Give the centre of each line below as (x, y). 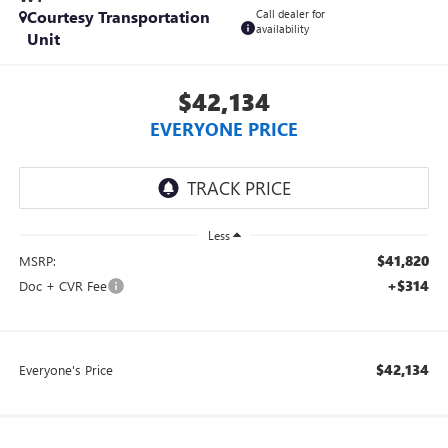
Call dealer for (290, 14)
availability (282, 29)
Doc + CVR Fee (62, 286)
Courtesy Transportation (118, 17)
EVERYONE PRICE (224, 128)
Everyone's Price (65, 370)
